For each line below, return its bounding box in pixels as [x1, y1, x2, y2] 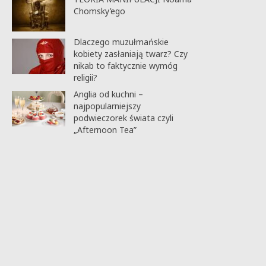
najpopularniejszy [73, 100, 141, 112]
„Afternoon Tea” [73, 123, 137, 135]
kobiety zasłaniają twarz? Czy [73, 47, 188, 59]
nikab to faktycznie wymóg [73, 59, 178, 71]
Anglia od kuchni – [73, 88, 143, 100]
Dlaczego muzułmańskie [73, 36, 169, 47]
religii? [73, 71, 97, 83]
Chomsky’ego [73, 5, 125, 17]
